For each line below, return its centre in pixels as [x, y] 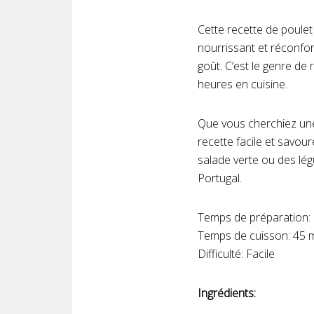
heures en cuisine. [243, 84]
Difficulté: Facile [236, 254]
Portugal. [220, 178]
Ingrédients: [227, 293]
